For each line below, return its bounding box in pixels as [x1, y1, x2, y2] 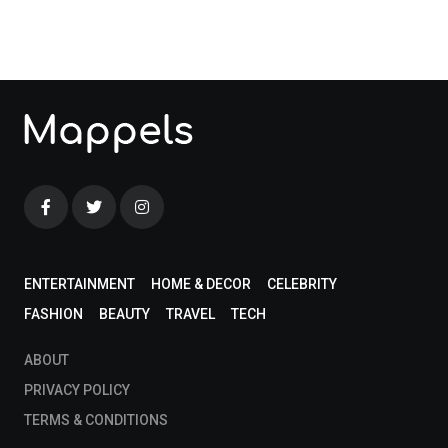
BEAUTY [99, 306, 150, 322]
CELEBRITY [267, 276, 337, 292]
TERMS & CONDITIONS [24, 412, 168, 428]
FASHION [24, 306, 83, 322]
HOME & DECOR [151, 276, 251, 292]
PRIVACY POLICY [24, 382, 130, 398]
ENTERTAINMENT [24, 276, 135, 292]
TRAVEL [166, 306, 215, 322]
